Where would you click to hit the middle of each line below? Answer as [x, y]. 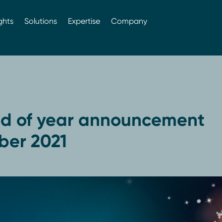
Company [129, 21]
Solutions [40, 21]
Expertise [84, 21]
